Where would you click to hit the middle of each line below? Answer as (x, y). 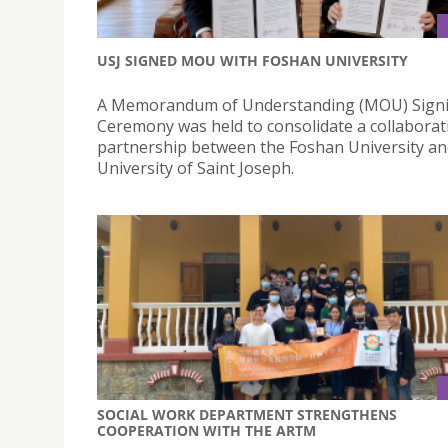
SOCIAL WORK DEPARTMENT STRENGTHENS (247, 415)
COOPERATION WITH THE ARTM (206, 431)
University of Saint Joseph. (195, 168)
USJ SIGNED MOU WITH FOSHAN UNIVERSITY (252, 61)
